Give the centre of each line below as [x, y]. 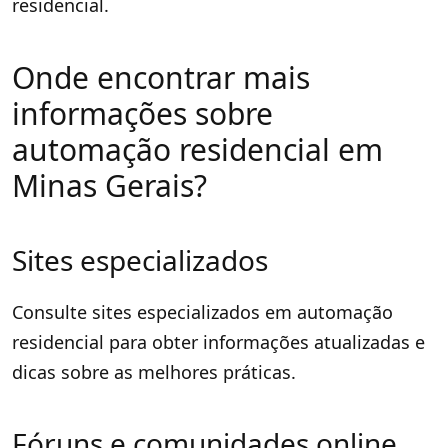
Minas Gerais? [109, 185]
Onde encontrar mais [161, 77]
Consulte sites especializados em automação [202, 311]
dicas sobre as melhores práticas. [154, 371]
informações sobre [142, 113]
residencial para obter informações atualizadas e [218, 341]
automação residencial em [197, 149]
